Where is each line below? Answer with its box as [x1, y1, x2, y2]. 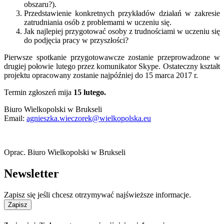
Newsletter [4, 166, 59, 180]
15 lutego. [73, 87, 106, 96]
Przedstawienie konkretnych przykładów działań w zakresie [24, 8, 220, 17]
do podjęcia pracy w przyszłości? [24, 35, 128, 44]
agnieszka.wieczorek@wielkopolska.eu [26, 113, 151, 122]
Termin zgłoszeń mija [4, 87, 73, 96]
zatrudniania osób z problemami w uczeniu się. [24, 17, 171, 26]
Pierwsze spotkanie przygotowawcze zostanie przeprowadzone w [4, 52, 220, 61]
